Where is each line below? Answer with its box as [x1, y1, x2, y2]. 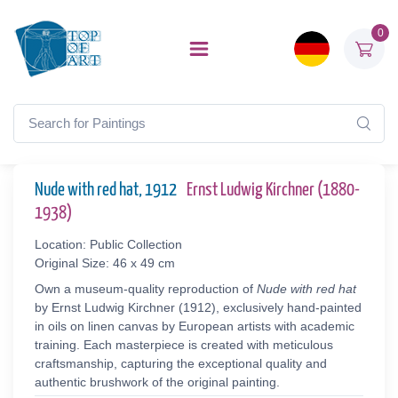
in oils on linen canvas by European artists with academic [35, 319, 354, 333]
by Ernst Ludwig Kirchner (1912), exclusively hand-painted [35, 300, 362, 314]
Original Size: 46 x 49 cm [35, 256, 175, 270]
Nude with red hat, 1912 [35, 181, 179, 199]
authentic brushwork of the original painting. [35, 375, 280, 389]
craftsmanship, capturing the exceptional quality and [35, 356, 327, 370]
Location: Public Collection [35, 237, 182, 251]
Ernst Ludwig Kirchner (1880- [187, 181, 360, 199]
